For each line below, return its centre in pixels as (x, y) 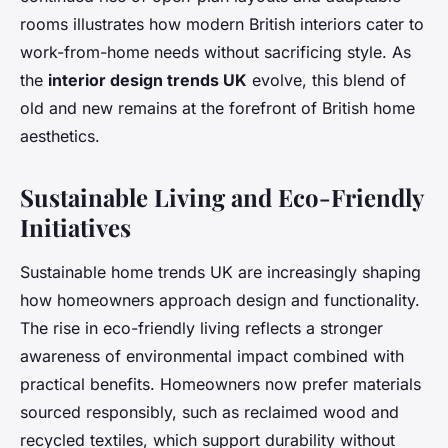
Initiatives (75, 227)
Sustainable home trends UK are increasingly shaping (220, 272)
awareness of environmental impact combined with (212, 356)
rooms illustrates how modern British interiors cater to (222, 24)
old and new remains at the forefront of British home (217, 108)
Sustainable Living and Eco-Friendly (221, 197)
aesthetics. (60, 136)
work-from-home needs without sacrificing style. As (215, 52)
